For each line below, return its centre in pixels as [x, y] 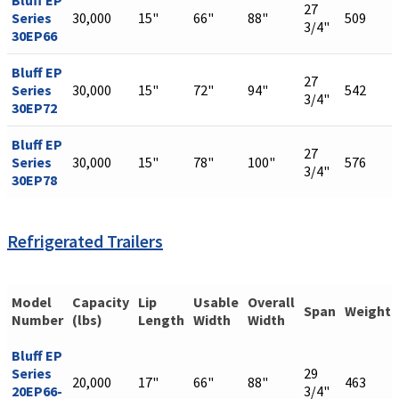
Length [161, 320]
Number [37, 320]
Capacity [101, 302]
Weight [368, 311]
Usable [216, 302]
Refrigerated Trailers [85, 240]
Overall [271, 302]
